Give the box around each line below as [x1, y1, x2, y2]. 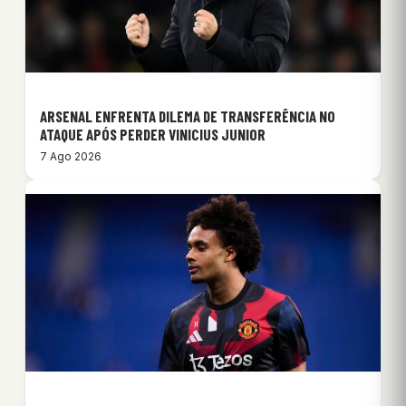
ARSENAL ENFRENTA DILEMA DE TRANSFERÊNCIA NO [40, 107, 335, 126]
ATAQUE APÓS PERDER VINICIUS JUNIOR [40, 125, 266, 144]
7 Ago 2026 [40, 150, 101, 164]
